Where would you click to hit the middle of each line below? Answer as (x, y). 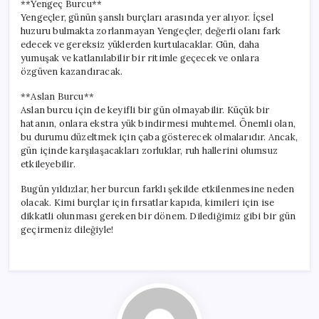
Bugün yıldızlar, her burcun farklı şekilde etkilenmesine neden (158, 189)
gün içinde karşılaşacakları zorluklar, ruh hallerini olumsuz (149, 150)
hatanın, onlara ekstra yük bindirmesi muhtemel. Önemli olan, (158, 123)
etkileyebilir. (48, 164)
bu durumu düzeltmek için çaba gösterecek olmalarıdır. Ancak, (159, 137)
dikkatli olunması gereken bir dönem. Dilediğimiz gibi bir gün (158, 216)
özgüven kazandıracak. (72, 71)
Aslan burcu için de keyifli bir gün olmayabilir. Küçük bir (145, 110)
